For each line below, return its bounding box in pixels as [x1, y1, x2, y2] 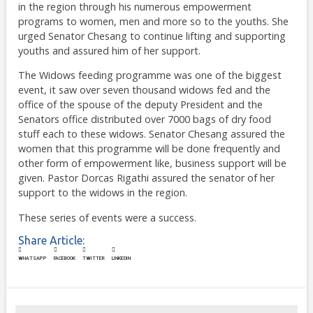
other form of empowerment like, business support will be [17, 156, 286, 170]
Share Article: [17, 234, 85, 247]
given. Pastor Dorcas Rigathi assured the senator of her [17, 171, 275, 185]
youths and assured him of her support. [17, 43, 201, 57]
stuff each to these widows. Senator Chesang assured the [17, 127, 285, 141]
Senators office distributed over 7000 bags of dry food [17, 112, 271, 126]
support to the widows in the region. [17, 186, 187, 200]
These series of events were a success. [17, 210, 196, 224]
